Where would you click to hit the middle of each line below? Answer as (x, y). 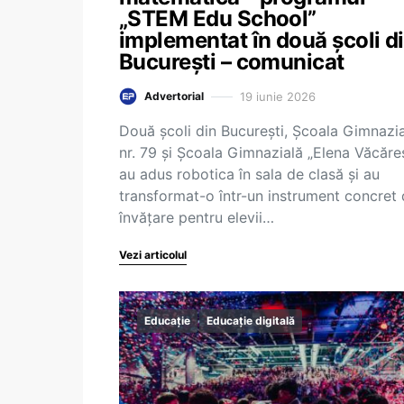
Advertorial (174, 96)
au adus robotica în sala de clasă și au (249, 174)
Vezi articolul (153, 255)
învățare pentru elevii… (197, 217)
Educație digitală (251, 321)
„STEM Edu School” (218, 18)
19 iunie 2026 (278, 96)
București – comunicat (232, 62)
